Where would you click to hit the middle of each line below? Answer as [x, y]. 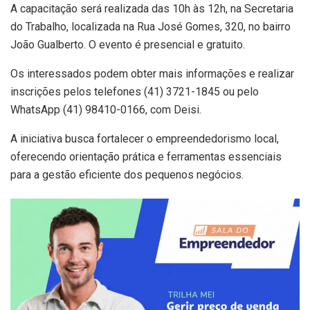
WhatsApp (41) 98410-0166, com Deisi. [106, 109]
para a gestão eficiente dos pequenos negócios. [127, 174]
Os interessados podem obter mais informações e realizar [152, 73]
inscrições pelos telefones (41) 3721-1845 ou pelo [135, 91]
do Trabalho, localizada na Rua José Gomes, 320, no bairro [151, 26]
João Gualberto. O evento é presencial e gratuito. [128, 44]
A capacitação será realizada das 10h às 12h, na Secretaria [152, 8]
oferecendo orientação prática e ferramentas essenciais [146, 156]
